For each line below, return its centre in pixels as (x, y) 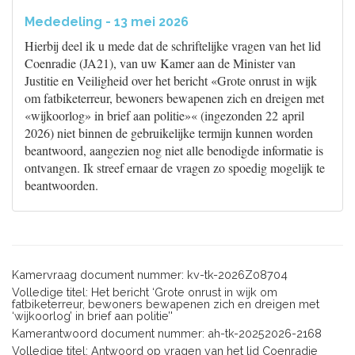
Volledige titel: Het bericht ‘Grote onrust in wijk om (145, 292)
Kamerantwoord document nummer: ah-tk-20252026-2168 (167, 333)
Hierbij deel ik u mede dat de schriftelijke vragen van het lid (173, 46)
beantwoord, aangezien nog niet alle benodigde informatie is (174, 150)
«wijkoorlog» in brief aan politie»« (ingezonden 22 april (164, 115)
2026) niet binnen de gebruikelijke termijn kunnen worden (169, 133)
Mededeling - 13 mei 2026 (107, 22)
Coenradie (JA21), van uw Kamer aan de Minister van (160, 63)
